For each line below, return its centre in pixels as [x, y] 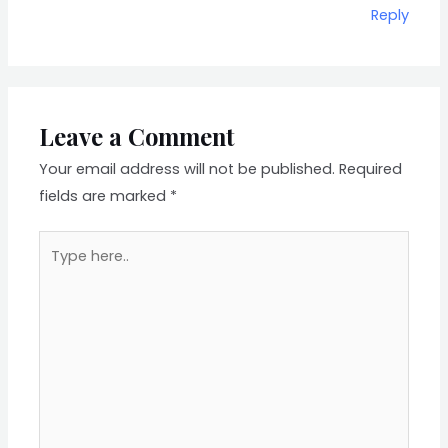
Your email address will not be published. [187, 168]
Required [371, 168]
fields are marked [105, 195]
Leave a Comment [137, 135]
